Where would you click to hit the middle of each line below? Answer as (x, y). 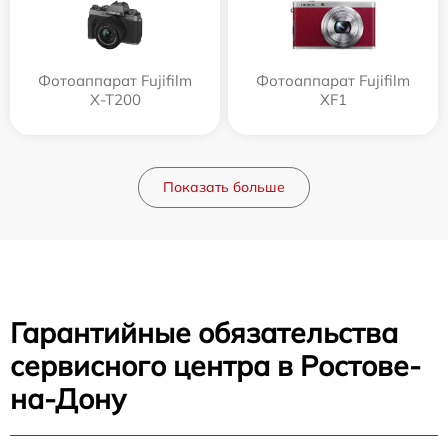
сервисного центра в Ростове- (215, 365)
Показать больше (224, 186)
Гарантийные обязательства (204, 332)
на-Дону (68, 398)
